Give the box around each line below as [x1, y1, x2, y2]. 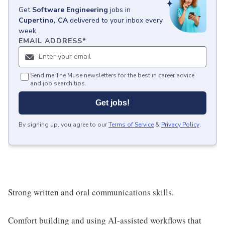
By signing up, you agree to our [19, 121, 107, 129]
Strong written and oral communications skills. [8, 186, 174, 198]
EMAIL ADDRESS [19, 36, 82, 46]
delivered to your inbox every [70, 16, 163, 25]
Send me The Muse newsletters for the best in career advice [30, 71, 194, 79]
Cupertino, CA [19, 16, 68, 25]
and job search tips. [30, 79, 86, 87]
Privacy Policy [161, 121, 199, 129]
